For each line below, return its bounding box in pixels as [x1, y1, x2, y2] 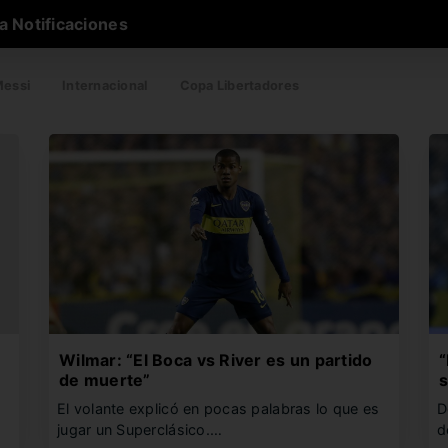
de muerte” [59, 370, 151, 390]
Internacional [62, 77, 148, 93]
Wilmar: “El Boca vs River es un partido [59, 350, 373, 370]
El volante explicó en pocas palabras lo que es [57, 400, 380, 417]
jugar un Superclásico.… [57, 421, 223, 438]
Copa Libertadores [179, 77, 300, 93]
